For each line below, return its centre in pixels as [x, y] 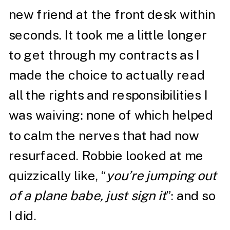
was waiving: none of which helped [111, 115]
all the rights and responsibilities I [108, 95]
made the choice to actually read [107, 75]
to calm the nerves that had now [104, 135]
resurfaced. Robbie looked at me [106, 156]
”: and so [191, 196]
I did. [24, 216]
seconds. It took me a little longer [108, 35]
